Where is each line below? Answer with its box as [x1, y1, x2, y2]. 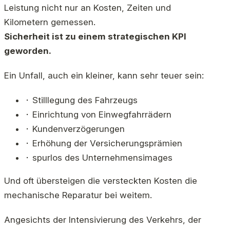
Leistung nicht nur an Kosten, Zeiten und [4, 3, 171, 13]
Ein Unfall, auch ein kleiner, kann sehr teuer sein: [4, 70, 204, 81]
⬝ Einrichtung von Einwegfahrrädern [25, 109, 171, 120]
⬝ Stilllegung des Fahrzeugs [25, 95, 138, 106]
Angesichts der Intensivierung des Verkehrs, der [4, 215, 201, 225]
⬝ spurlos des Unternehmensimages [25, 152, 172, 163]
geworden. [4, 46, 51, 56]
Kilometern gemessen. [4, 17, 95, 28]
